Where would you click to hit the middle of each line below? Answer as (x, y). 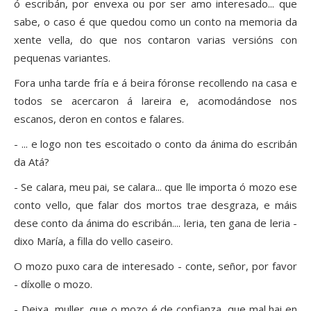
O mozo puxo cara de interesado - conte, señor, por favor (155, 266)
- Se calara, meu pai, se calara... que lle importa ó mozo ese (155, 187)
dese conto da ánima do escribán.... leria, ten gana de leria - (155, 223)
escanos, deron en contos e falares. (100, 119)
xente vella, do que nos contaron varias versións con (155, 40)
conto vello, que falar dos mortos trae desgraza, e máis (155, 205)
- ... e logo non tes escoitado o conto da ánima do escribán (155, 144)
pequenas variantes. (62, 58)
